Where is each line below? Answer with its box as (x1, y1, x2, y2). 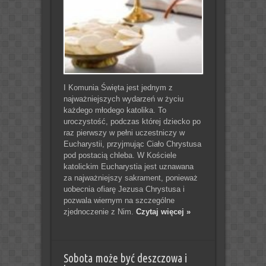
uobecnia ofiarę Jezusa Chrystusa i (63, 184, 185, 194)
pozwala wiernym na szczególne (63, 195, 175, 205)
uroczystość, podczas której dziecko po (63, 116, 201, 126)
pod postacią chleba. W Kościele (63, 150, 176, 160)
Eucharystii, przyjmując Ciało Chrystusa (63, 139, 201, 148)
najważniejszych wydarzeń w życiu (63, 94, 183, 103)
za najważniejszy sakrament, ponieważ (63, 173, 198, 182)
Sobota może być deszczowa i (63, 251, 187, 265)
